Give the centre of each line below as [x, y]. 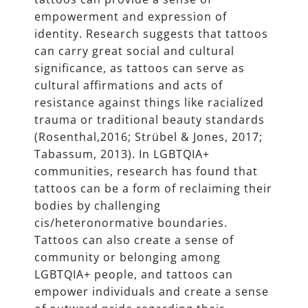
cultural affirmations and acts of [129, 86]
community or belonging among [128, 257]
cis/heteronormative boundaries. [131, 223]
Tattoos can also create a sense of [134, 240]
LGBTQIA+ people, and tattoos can [134, 275]
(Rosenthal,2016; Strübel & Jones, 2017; [148, 137]
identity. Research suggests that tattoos [151, 34]
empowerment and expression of [131, 17]
